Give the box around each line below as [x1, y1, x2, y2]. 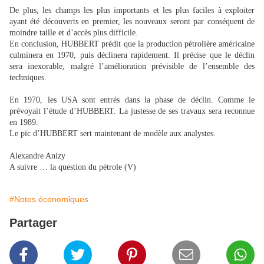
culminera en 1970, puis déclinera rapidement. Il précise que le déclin [9, 51, 255, 60]
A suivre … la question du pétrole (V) [9, 163, 136, 171]
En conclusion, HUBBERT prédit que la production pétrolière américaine [9, 39, 255, 48]
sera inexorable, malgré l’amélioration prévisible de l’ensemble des [9, 62, 255, 71]
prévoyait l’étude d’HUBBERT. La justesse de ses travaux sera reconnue [9, 107, 255, 115]
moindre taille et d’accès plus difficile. [9, 28, 138, 37]
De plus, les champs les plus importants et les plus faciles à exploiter [9, 6, 255, 15]
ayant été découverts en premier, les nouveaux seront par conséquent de [9, 17, 255, 26]
